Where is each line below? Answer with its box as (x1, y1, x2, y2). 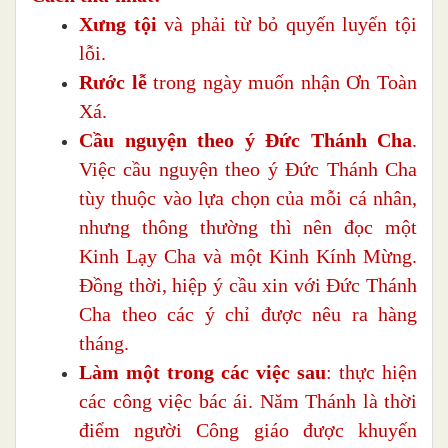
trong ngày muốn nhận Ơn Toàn (146, 71, 418, 94)
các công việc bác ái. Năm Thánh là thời (79, 390, 417, 413)
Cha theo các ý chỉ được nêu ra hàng (79, 303, 417, 326)
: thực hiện (326, 361, 417, 384)
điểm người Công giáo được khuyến (79, 419, 417, 442)
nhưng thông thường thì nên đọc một (79, 216, 417, 239)
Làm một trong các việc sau (79, 361, 326, 384)
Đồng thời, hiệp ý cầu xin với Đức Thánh (79, 274, 417, 297)
